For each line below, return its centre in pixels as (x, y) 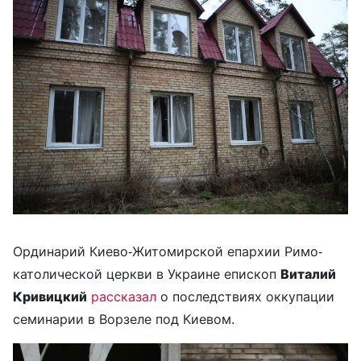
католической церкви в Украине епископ (147, 274)
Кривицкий (50, 297)
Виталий (308, 274)
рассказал (124, 297)
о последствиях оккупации (245, 297)
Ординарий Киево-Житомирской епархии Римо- (168, 252)
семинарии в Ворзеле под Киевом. (124, 320)
